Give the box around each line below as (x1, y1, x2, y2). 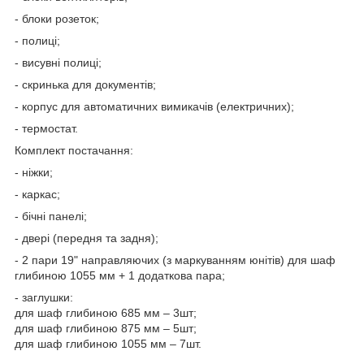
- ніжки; (15, 165, 53, 179)
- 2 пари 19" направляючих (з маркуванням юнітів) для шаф (15, 253, 336, 266)
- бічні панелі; (15, 209, 87, 223)
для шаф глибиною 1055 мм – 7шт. (15, 336, 201, 350)
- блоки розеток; (15, 11, 99, 25)
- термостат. (15, 121, 78, 135)
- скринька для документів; (15, 77, 156, 91)
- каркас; (15, 187, 60, 201)
